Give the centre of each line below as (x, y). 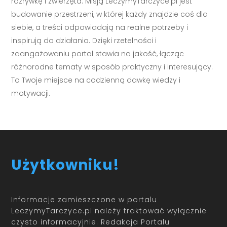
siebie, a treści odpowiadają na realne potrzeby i (100, 27)
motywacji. (31, 93)
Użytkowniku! (66, 165)
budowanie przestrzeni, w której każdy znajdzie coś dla (110, 14)
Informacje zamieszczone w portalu (84, 200)
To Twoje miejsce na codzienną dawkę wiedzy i (96, 80)
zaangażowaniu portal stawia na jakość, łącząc (98, 53)
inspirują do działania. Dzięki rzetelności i (84, 40)
